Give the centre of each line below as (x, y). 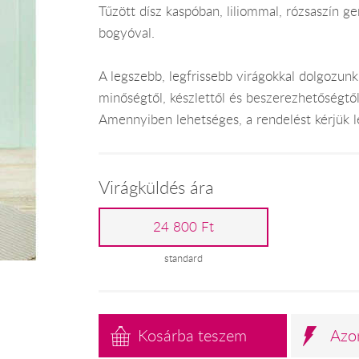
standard (184, 258)
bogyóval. (126, 32)
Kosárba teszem (193, 336)
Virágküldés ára (156, 187)
